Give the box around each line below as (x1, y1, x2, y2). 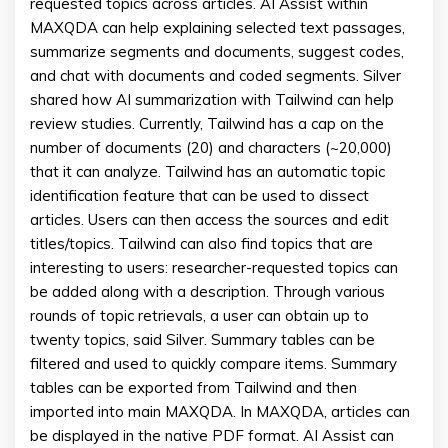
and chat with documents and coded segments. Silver (30, 66, 401, 85)
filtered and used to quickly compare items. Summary (30, 354, 397, 373)
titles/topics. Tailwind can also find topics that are (30, 234, 373, 253)
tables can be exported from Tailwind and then (30, 378, 357, 397)
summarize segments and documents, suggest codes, (30, 42, 404, 61)
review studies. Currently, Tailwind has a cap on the (30, 114, 384, 133)
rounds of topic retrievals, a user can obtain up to (30, 306, 369, 325)
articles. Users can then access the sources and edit (30, 210, 389, 229)
